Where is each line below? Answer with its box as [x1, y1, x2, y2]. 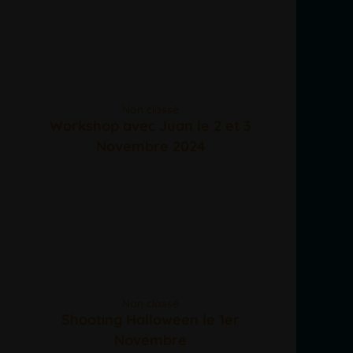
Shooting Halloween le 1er [61, 310, 240, 329]
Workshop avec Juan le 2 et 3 [50, 116, 252, 135]
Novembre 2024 [95, 136, 206, 155]
